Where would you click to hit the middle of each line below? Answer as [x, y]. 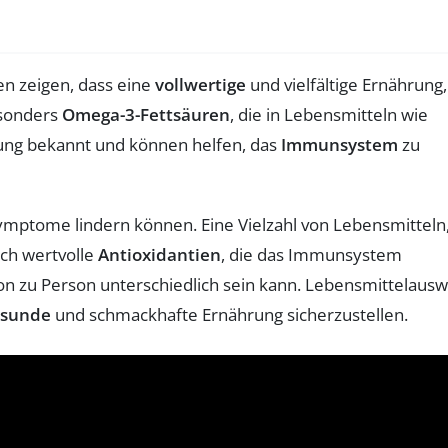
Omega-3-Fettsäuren [146, 114]
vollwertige [200, 84]
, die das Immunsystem [311, 254]
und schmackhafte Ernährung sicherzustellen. [229, 314]
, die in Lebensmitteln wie [329, 114]
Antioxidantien [159, 254]
